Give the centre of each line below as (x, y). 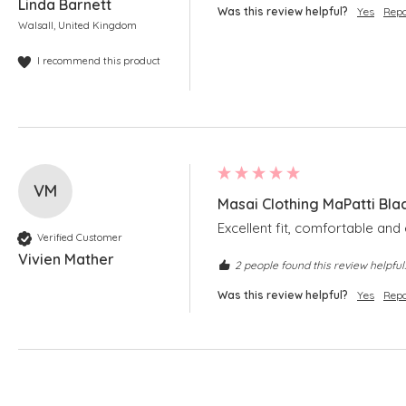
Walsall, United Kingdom (77, 25)
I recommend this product (99, 61)
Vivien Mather (66, 259)
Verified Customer (80, 238)
